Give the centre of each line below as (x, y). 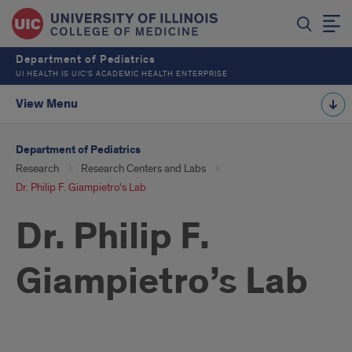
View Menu (47, 104)
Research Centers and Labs (143, 169)
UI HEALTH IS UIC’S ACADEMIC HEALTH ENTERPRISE (122, 74)
